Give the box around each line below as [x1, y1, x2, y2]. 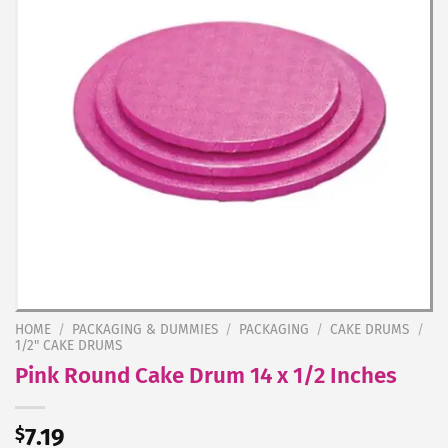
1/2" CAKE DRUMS [15, 337, 122, 354]
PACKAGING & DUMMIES [72, 321, 219, 338]
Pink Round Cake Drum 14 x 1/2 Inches [15, 361, 397, 389]
